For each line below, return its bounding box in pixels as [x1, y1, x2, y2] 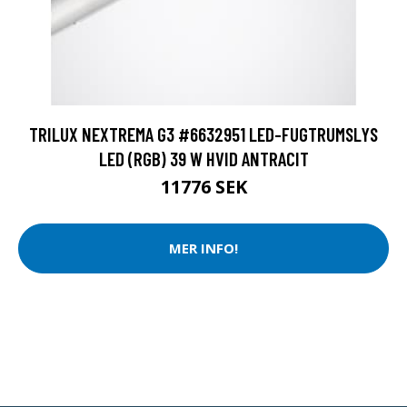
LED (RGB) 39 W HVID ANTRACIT [98, 146, 309, 170]
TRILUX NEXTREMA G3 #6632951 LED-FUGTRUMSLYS [29, 122, 378, 145]
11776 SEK [160, 174, 247, 199]
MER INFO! [169, 239, 238, 258]
